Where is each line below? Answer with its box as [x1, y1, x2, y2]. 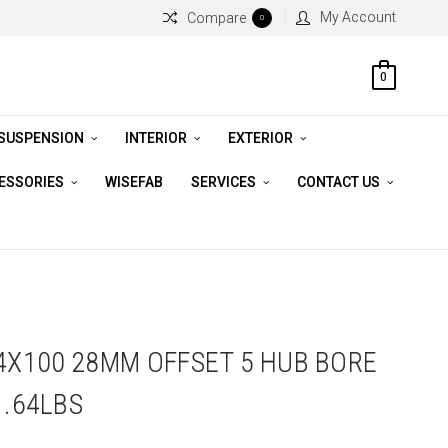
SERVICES [190, 174, 259, 190]
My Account [320, 8, 396, 25]
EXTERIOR [227, 130, 296, 146]
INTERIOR [124, 130, 190, 146]
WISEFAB [104, 174, 163, 190]
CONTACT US [296, 174, 383, 190]
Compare [187, 10, 246, 26]
